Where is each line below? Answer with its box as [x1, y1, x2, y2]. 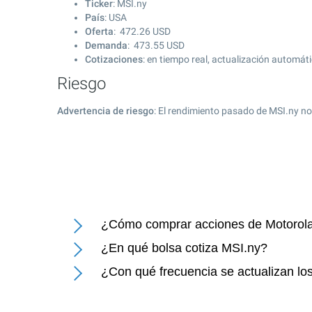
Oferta [85, 26, 114, 37]
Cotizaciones [85, 54, 143, 65]
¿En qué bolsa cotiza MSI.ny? [101, 241, 267, 255]
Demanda [85, 40, 127, 51]
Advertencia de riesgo [57, 105, 154, 116]
